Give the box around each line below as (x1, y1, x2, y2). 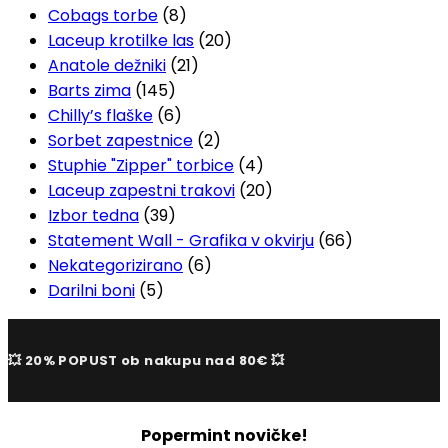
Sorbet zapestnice (48, 129, 193, 153)
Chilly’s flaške (48, 104, 153, 128)
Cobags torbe (48, 4, 158, 28)
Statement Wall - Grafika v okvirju (48, 229, 314, 253)
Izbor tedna (48, 204, 139, 228)
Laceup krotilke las (48, 29, 194, 53)
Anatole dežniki (48, 54, 166, 78)
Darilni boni (48, 279, 135, 303)
